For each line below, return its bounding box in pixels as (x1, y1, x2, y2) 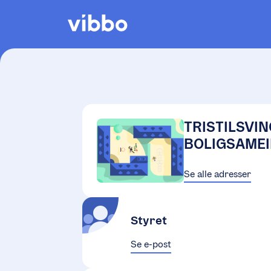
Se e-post (131, 238, 171, 250)
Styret (131, 213, 167, 228)
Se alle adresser (184, 168, 252, 180)
